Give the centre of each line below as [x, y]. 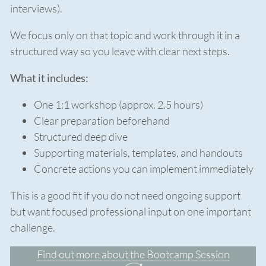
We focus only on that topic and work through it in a [125, 35]
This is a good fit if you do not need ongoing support [125, 195]
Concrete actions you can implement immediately [144, 168]
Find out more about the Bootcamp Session [133, 254]
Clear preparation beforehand [102, 120]
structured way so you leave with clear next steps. [120, 51]
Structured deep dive [81, 136]
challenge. [33, 227]
